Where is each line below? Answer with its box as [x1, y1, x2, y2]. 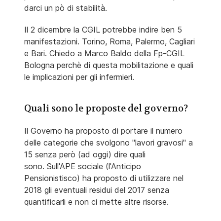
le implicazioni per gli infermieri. [24, 72, 134, 82]
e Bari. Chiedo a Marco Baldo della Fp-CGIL [24, 48, 184, 59]
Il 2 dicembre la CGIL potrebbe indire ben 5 [24, 25, 182, 35]
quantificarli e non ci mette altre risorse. [24, 197, 169, 207]
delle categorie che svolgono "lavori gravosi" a [24, 138, 193, 148]
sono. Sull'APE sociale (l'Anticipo [24, 161, 141, 172]
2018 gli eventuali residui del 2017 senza [24, 185, 169, 195]
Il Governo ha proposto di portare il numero [24, 126, 183, 136]
